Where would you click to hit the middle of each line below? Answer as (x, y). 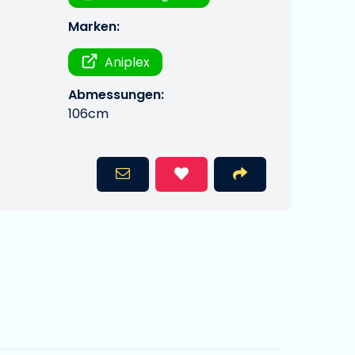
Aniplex (128, 62)
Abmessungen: (116, 95)
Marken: (94, 27)
